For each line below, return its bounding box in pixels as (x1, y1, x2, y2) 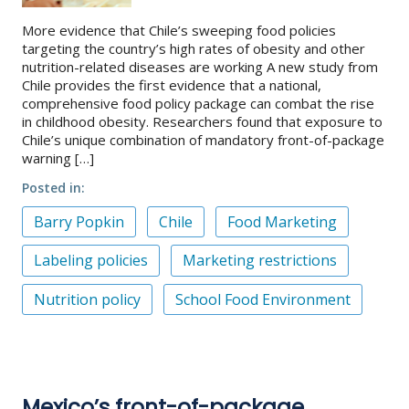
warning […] (22, 148, 94, 167)
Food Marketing (227, 212, 337, 233)
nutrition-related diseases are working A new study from (22, 57, 378, 76)
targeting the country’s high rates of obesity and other (22, 38, 365, 58)
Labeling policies (34, 250, 148, 271)
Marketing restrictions (183, 250, 337, 271)
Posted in (22, 178, 81, 196)
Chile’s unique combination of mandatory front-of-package (22, 130, 384, 149)
